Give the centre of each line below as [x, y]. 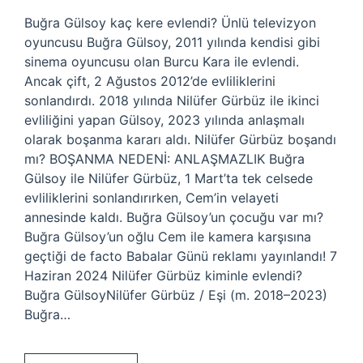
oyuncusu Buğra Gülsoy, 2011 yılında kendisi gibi [172, 42]
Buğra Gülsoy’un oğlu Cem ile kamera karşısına [168, 237]
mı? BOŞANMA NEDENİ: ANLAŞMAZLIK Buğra [164, 159]
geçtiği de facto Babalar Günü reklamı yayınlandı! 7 [181, 256]
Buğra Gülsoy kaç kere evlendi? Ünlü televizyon [170, 23]
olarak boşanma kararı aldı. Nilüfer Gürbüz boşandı [180, 139]
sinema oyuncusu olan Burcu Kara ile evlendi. [162, 62]
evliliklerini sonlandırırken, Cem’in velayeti [152, 198]
